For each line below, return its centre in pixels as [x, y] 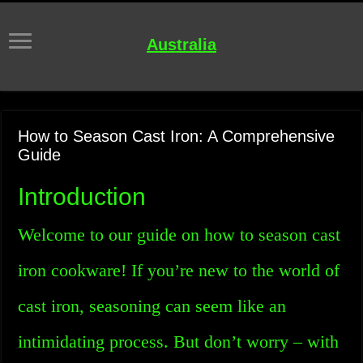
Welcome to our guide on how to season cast [179, 235]
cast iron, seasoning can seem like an [152, 306]
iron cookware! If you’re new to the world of [179, 270]
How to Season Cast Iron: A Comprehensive [177, 136]
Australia [181, 45]
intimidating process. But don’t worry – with [179, 342]
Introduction [82, 196]
